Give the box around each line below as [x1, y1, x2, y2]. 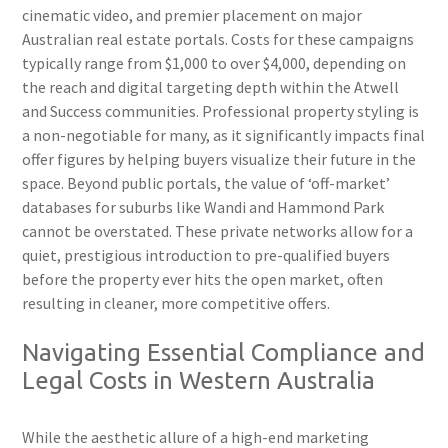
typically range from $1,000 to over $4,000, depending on [22, 53, 407, 74]
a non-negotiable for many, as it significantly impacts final [22, 125, 426, 146]
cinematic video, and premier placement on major [22, 5, 363, 26]
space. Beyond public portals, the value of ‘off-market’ [22, 173, 391, 194]
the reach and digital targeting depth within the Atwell [22, 77, 400, 98]
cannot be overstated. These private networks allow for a [22, 221, 414, 242]
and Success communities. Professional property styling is [22, 101, 420, 122]
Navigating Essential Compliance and [22, 339, 426, 367]
